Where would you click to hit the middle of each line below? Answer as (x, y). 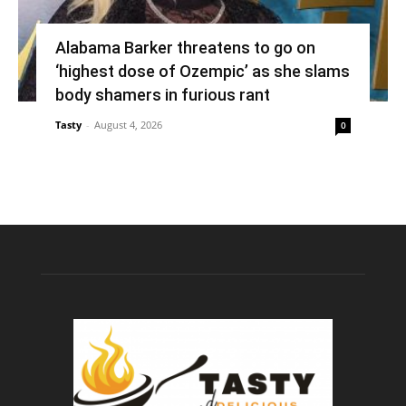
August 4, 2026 (128, 125)
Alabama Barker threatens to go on (185, 48)
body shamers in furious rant (162, 95)
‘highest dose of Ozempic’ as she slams (202, 72)
